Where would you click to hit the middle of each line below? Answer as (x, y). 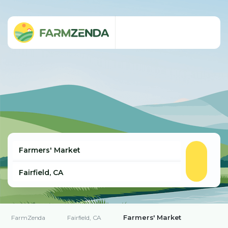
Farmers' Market (152, 217)
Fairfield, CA (84, 218)
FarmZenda (28, 218)
